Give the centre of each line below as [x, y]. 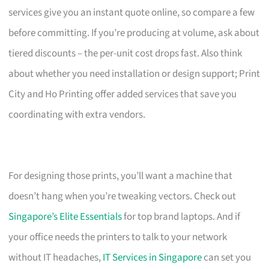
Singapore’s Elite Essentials [65, 216]
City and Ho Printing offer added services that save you [123, 94]
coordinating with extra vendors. [77, 114]
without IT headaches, [56, 257]
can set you [227, 257]
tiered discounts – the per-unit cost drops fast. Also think [125, 53]
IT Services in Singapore [153, 257]
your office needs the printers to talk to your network [118, 237]
